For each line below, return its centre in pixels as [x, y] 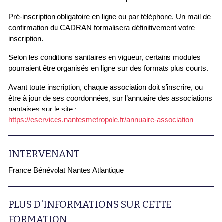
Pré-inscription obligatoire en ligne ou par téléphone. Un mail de [110, 17]
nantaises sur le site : [43, 109]
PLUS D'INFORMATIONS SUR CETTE [90, 204]
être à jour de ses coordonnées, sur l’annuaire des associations [110, 98]
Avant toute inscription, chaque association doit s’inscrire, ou [106, 87]
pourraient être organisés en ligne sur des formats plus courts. [108, 68]
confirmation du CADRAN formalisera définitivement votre [102, 28]
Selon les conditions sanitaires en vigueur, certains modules [105, 57]
